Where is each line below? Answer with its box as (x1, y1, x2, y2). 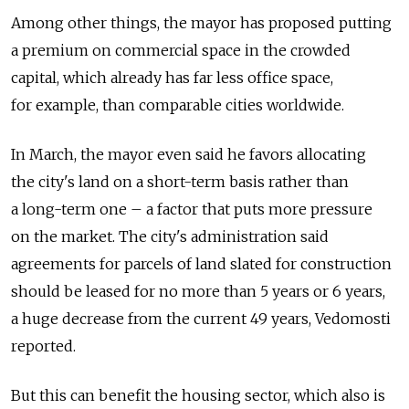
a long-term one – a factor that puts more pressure (11, 200, 372, 218)
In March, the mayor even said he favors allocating (11, 145, 366, 163)
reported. (11, 337, 76, 355)
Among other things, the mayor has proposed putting (11, 14, 392, 32)
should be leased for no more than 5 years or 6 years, (11, 282, 385, 300)
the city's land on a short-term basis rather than (11, 173, 349, 191)
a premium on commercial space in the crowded (11, 41, 351, 59)
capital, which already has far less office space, (11, 68, 333, 87)
